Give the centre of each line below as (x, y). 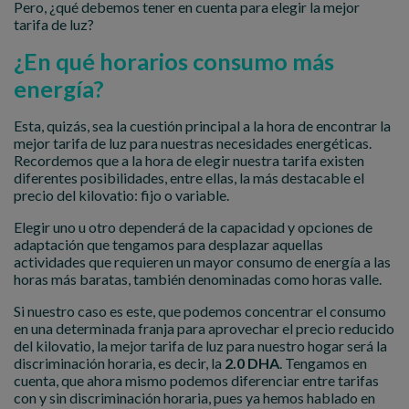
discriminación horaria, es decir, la (119, 362)
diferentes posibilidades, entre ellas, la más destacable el (189, 177)
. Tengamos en (323, 362)
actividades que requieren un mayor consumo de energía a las (202, 261)
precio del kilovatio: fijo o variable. (121, 194)
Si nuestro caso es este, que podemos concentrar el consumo (200, 310)
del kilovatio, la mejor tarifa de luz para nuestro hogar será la (200, 345)
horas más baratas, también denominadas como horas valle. (198, 278)
